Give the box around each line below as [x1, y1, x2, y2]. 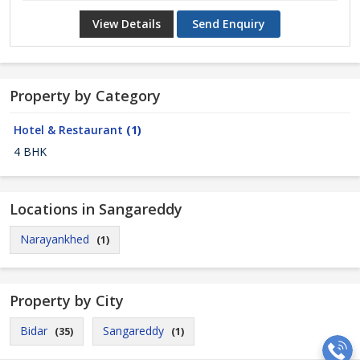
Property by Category [10, 86, 161, 105]
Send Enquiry [192, 16, 265, 31]
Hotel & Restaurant [14, 122, 126, 137]
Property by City [10, 291, 124, 310]
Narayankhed [20, 231, 89, 247]
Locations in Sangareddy [10, 199, 182, 219]
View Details [92, 16, 161, 31]
